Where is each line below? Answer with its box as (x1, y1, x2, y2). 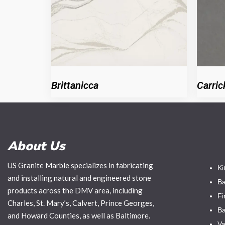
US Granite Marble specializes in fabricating (8, 161, 153, 170)
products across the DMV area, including (8, 186, 143, 195)
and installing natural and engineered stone (8, 173, 151, 182)
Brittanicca (51, 79, 98, 91)
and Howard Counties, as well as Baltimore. (8, 211, 150, 220)
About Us (8, 138, 65, 155)
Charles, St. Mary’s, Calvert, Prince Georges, (8, 198, 154, 207)
